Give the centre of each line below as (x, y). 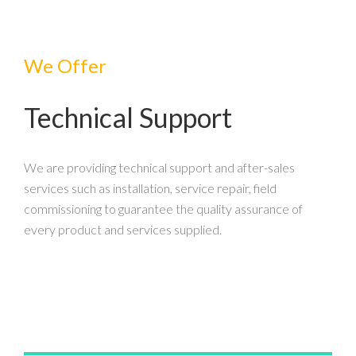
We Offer (65, 65)
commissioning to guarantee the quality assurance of (163, 208)
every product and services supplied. (123, 229)
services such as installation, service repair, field (150, 188)
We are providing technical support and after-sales (159, 167)
